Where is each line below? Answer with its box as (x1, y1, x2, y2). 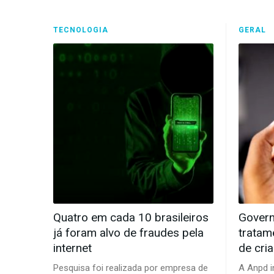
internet (53, 240, 92, 255)
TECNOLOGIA (53, 26, 108, 35)
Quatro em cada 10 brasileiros (53, 210, 209, 224)
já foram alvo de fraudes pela (53, 225, 204, 240)
